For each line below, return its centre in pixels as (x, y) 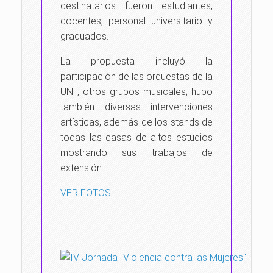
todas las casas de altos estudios (136, 137)
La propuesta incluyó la (136, 61)
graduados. (84, 36)
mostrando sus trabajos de (136, 153)
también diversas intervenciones (136, 107)
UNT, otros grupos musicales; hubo (136, 92)
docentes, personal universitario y (136, 21)
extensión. (82, 168)
